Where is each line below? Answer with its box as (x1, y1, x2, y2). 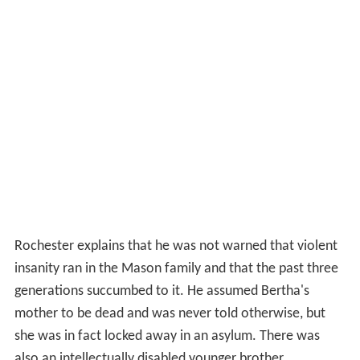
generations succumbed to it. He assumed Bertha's (14, 284, 309, 300)
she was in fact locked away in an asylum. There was (14, 329, 320, 345)
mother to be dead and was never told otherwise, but (14, 306, 325, 322)
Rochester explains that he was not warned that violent (14, 239, 337, 255)
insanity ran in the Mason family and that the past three (14, 261, 338, 277)
